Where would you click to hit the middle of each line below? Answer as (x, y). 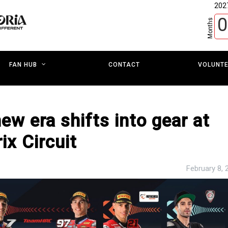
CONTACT (124, 65)
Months (210, 28)
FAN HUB (23, 65)
